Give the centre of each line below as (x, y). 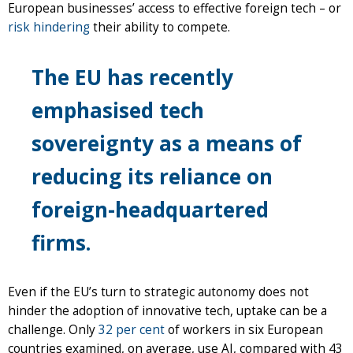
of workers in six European (244, 329)
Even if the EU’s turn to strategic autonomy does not (158, 292)
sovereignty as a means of (167, 143)
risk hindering (49, 27)
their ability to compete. (162, 27)
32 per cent (132, 329)
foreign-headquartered (150, 209)
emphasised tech (118, 110)
